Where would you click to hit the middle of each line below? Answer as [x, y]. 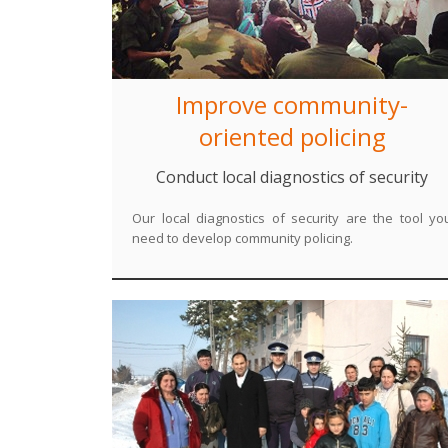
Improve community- [292, 104]
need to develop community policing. [242, 238]
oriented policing [292, 136]
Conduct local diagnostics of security [292, 177]
